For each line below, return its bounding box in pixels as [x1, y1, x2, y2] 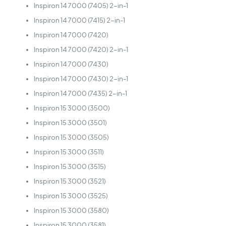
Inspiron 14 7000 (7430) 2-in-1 [33, 75, 128, 83]
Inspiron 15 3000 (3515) [33, 162, 106, 171]
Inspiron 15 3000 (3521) [33, 177, 106, 186]
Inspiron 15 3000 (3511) [33, 148, 104, 156]
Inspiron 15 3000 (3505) [33, 133, 109, 142]
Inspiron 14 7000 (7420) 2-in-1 [33, 45, 128, 54]
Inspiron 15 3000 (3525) [33, 192, 108, 200]
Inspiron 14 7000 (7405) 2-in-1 [33, 2, 128, 10]
